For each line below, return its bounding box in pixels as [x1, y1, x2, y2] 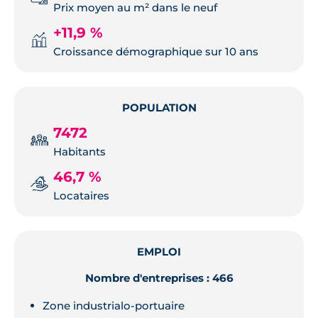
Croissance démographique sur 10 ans [53, 45, 258, 59]
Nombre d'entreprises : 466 [84, 271, 234, 285]
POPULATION [121, 101, 197, 115]
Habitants [53, 145, 106, 159]
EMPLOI [137, 245, 181, 259]
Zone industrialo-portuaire [43, 298, 185, 312]
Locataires [53, 189, 109, 203]
